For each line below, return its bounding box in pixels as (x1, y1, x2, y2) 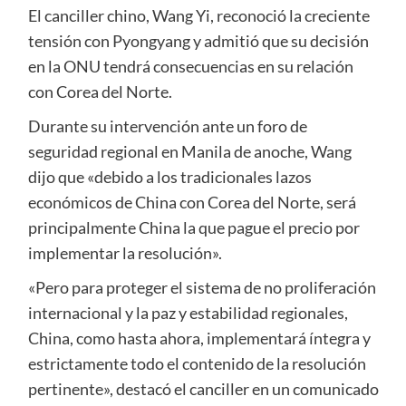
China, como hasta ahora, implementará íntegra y (27, 328, 371, 349)
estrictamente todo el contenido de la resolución (27, 353, 366, 374)
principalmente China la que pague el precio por (27, 217, 360, 238)
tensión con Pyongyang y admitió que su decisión (27, 31, 369, 52)
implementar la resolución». (27, 243, 222, 264)
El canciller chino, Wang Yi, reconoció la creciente (27, 5, 370, 26)
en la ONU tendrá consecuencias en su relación (27, 56, 353, 77)
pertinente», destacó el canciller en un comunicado (27, 379, 379, 400)
